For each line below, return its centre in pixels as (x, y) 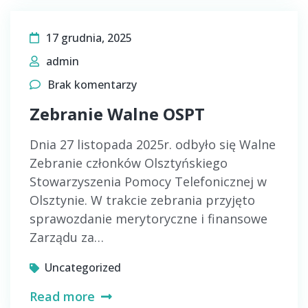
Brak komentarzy (92, 85)
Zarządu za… (67, 237)
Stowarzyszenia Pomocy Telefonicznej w (148, 181)
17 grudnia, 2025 (89, 38)
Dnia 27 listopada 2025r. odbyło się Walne (153, 144)
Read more (64, 296)
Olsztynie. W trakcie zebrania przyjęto (142, 200)
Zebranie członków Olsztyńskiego (129, 163)
